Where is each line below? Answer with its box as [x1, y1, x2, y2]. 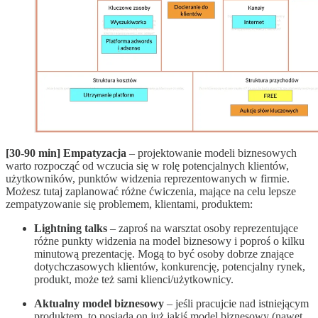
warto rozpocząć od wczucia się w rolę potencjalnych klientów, [6, 160, 289, 172]
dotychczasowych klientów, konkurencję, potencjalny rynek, [34, 261, 305, 273]
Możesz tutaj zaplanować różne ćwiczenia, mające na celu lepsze [6, 185, 296, 198]
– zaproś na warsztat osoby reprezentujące [107, 222, 298, 235]
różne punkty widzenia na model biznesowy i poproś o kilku [34, 235, 305, 248]
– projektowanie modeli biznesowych [126, 147, 297, 160]
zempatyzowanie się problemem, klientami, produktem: [6, 198, 253, 211]
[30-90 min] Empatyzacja [6, 147, 126, 160]
